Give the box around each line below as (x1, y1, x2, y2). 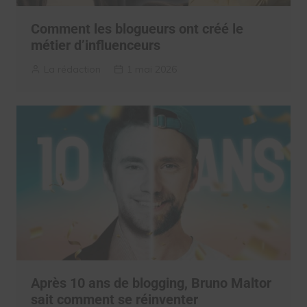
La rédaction (43, 63, 101, 76)
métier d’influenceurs (30, 37, 160, 54)
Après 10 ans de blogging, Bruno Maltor (30, 274, 271, 291)
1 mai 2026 (126, 63, 177, 76)
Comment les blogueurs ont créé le (30, 21, 243, 38)
